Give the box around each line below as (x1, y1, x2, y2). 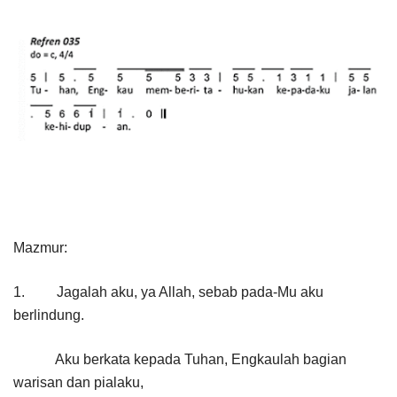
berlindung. (13, 307, 84, 323)
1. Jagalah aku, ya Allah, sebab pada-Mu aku (13, 284, 323, 300)
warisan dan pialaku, (13, 375, 144, 391)
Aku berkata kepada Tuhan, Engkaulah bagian (13, 352, 346, 368)
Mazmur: (13, 240, 67, 256)
